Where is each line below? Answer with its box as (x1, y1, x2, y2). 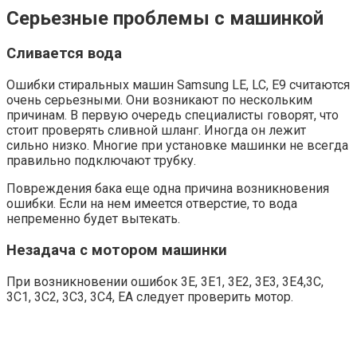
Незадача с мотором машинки (6, 241, 227, 259)
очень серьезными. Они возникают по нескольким (6, 92, 312, 108)
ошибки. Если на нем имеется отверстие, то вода (6, 196, 297, 212)
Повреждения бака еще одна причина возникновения (6, 181, 329, 197)
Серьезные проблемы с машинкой (6, 6, 324, 29)
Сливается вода (6, 45, 122, 63)
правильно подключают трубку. (6, 153, 196, 169)
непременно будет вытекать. (6, 211, 180, 227)
